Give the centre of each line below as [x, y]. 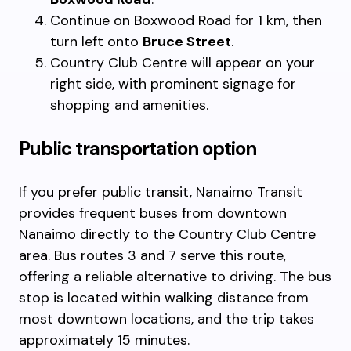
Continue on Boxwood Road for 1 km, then [186, 20]
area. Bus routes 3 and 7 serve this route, [152, 255]
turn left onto [96, 42]
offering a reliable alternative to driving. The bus [175, 277]
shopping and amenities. [129, 105]
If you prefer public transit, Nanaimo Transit [161, 192]
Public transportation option [138, 148]
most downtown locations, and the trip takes [166, 319]
